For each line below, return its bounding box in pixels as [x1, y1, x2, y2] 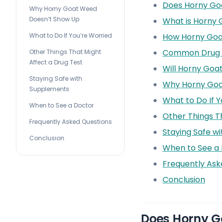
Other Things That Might [29, 48, 101, 56]
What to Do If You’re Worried [29, 31, 112, 40]
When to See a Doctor [29, 101, 94, 110]
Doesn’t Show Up [29, 15, 79, 23]
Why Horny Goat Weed [29, 4, 97, 13]
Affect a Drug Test [29, 58, 82, 66]
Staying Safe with [29, 74, 82, 83]
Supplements [29, 85, 69, 93]
